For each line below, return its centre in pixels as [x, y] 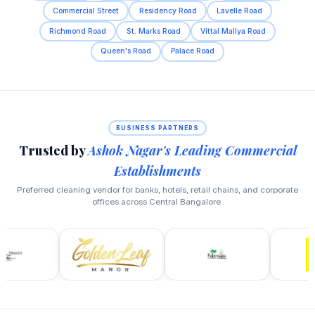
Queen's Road [126, 51]
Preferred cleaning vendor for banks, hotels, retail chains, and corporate [157, 190]
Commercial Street [86, 11]
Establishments [157, 170]
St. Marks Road [153, 31]
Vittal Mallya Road [233, 31]
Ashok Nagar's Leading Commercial [192, 150]
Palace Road [193, 51]
